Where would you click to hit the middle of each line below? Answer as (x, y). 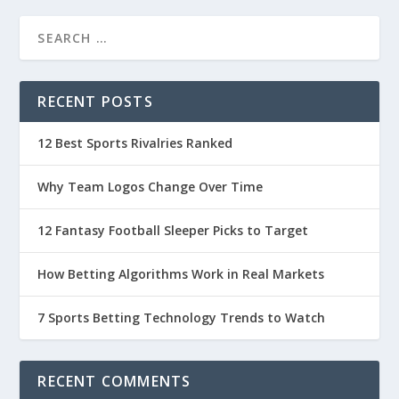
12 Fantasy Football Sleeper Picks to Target (173, 231)
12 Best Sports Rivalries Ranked (135, 143)
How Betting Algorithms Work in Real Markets (181, 274)
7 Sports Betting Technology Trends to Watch (182, 318)
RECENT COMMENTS (114, 382)
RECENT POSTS (95, 102)
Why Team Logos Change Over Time (151, 187)
